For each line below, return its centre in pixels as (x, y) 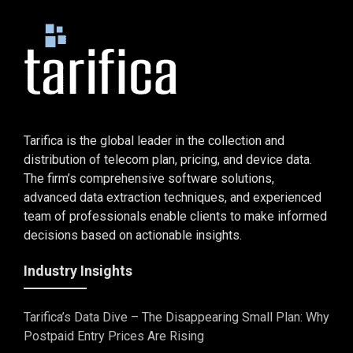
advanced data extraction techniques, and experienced (173, 197)
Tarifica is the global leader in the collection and (154, 140)
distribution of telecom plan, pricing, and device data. (168, 159)
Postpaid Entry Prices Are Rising (114, 336)
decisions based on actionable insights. (133, 235)
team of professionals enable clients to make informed (175, 216)
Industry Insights (78, 270)
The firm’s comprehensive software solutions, (149, 178)
